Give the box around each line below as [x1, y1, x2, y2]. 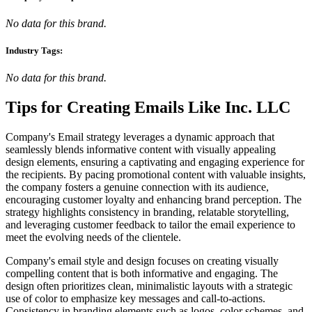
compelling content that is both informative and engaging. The [6, 267, 278, 280]
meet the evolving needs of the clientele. [6, 231, 181, 244]
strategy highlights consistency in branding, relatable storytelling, [6, 206, 289, 219]
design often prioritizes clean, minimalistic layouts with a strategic [6, 280, 292, 292]
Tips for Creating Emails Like [6, 98, 225, 117]
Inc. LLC [225, 98, 290, 117]
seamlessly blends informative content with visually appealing [6, 143, 276, 156]
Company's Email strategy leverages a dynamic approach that [6, 131, 274, 143]
